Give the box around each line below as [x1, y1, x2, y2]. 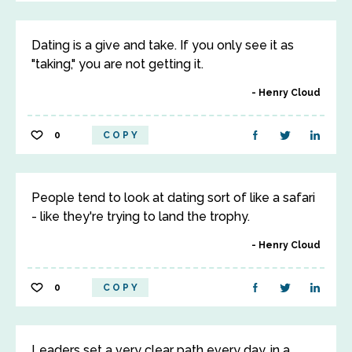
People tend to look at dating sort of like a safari [31, 190, 315, 205]
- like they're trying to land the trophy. [31, 209, 250, 224]
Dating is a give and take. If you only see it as [31, 38, 294, 53]
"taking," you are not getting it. [31, 57, 203, 71]
